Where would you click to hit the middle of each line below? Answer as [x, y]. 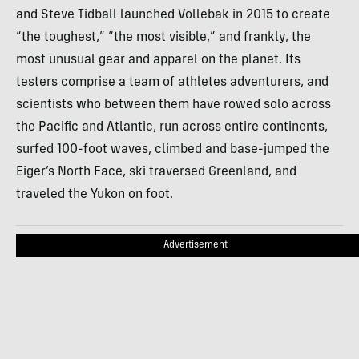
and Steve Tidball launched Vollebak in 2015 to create [173, 16]
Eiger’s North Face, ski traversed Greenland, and [156, 173]
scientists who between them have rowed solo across [173, 105]
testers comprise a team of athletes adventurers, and [172, 83]
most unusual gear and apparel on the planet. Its [158, 61]
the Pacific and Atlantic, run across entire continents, [172, 128]
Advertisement [196, 246]
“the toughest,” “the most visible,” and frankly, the [163, 38]
